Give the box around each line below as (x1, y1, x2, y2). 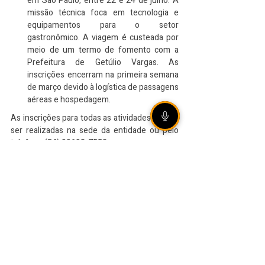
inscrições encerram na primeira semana (27, 69, 179, 81)
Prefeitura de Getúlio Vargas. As (27, 56, 179, 69)
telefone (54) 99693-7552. (11, 137, 109, 149)
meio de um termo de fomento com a (27, 44, 179, 56)
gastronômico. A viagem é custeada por (27, 31, 179, 44)
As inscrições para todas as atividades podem (11, 112, 179, 124)
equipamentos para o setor (27, 19, 179, 31)
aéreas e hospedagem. (27, 93, 111, 106)
